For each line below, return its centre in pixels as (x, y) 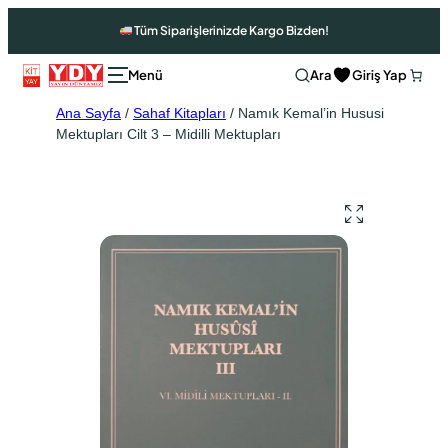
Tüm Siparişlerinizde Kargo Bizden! (231, 30)
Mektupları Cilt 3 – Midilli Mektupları (168, 133)
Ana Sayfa (88, 112)
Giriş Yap (379, 74)
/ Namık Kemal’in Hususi (305, 112)
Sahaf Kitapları (179, 112)
